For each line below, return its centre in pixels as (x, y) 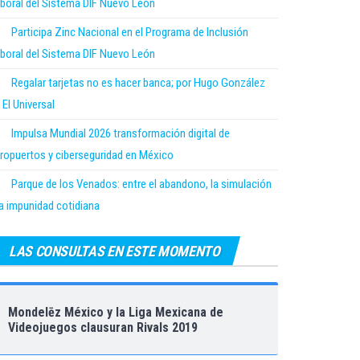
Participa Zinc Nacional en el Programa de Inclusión (130, 32)
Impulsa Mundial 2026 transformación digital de (121, 133)
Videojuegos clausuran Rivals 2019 (103, 327)
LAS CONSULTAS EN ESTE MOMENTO (115, 251)
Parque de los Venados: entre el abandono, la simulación (141, 184)
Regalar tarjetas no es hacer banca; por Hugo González (138, 82)
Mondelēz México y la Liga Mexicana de (116, 312)
